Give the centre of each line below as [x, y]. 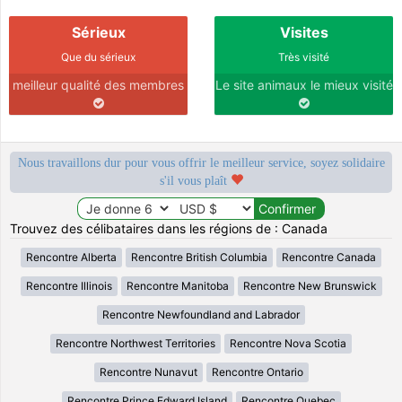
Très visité [304, 57]
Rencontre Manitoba [177, 286]
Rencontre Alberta [71, 258]
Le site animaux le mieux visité [304, 85]
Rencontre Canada [329, 258]
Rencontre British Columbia [199, 258]
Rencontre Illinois [69, 286]
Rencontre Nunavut [148, 372]
